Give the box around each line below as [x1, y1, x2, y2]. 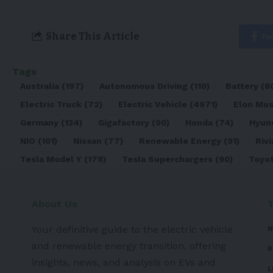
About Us [32, 197, 77, 210]
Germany [20, 117, 58, 127]
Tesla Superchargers [122, 154, 213, 164]
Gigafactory [98, 117, 149, 127]
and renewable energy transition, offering [32, 239, 226, 252]
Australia [20, 80, 59, 91]
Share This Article [46, 30, 140, 43]
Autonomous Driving [99, 80, 188, 91]
